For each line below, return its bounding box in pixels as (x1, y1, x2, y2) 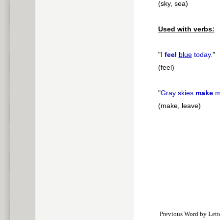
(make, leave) (158, 102, 201, 110)
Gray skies (160, 89, 195, 97)
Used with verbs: (158, 25, 215, 33)
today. (192, 51, 213, 59)
